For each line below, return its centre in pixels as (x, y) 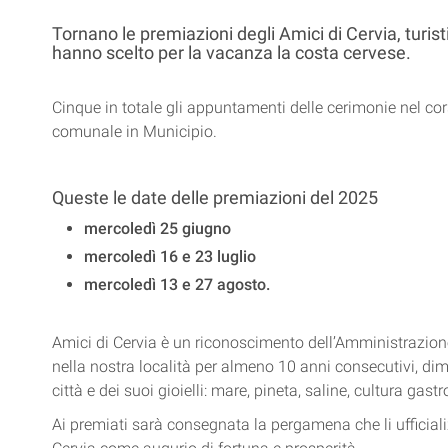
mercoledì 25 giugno (157, 228)
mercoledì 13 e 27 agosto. (177, 284)
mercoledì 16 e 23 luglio (170, 256)
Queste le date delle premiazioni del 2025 (215, 197)
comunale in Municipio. (134, 131)
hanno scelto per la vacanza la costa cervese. (231, 52)
